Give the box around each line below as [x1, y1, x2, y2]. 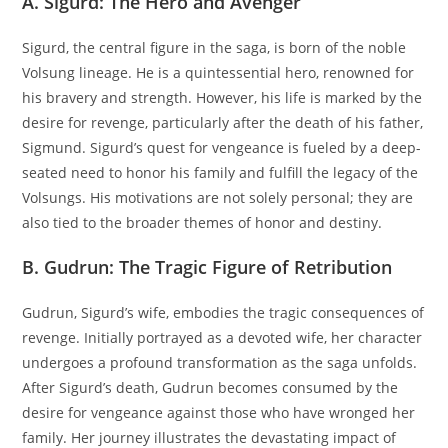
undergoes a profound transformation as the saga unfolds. [22, 353, 418, 373]
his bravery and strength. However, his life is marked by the [22, 88, 423, 108]
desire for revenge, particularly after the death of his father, [22, 113, 424, 133]
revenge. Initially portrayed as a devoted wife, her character [22, 328, 423, 348]
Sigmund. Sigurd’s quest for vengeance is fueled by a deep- [22, 138, 422, 158]
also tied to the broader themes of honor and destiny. [22, 213, 383, 233]
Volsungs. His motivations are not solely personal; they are [22, 188, 414, 208]
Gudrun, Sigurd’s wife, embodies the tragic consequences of [22, 303, 425, 323]
